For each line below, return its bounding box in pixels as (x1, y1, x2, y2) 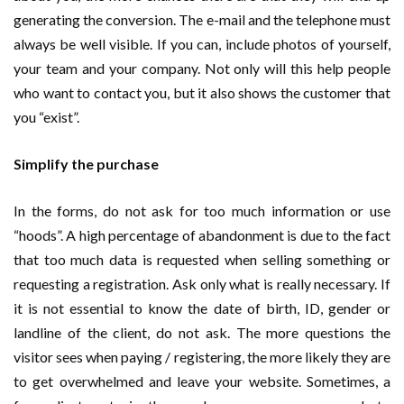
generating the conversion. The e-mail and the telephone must (14, 11, 390, 29)
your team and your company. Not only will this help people (14, 60, 390, 78)
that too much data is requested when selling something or (14, 251, 390, 269)
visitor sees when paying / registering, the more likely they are (14, 348, 390, 366)
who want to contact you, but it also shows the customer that (14, 84, 390, 102)
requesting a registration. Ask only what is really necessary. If (14, 275, 390, 293)
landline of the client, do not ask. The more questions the (14, 324, 390, 342)
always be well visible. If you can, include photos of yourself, (14, 35, 390, 53)
